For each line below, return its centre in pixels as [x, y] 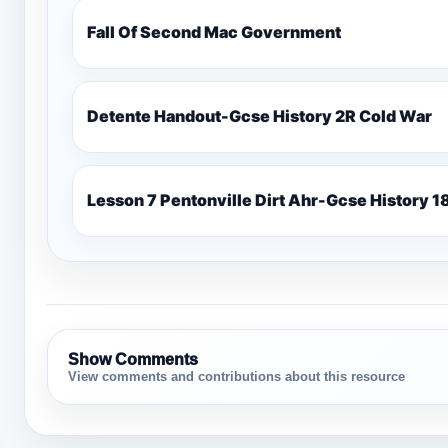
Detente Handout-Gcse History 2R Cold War [259, 116]
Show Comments [133, 359]
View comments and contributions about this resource [236, 376]
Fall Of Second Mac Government [214, 32]
